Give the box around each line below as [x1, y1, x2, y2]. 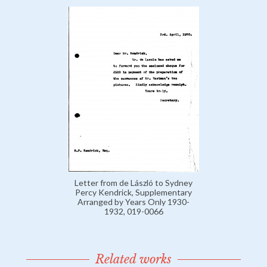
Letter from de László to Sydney [74, 178, 193, 188]
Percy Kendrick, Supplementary [75, 187, 192, 198]
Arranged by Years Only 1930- [77, 197, 190, 207]
